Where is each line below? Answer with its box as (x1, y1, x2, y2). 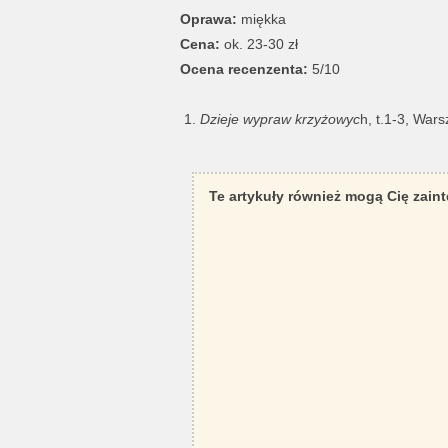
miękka (236, 10, 286, 27)
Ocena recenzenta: (179, 60, 308, 77)
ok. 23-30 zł (219, 35, 298, 52)
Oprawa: (179, 10, 237, 27)
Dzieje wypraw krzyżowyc (199, 110, 360, 127)
